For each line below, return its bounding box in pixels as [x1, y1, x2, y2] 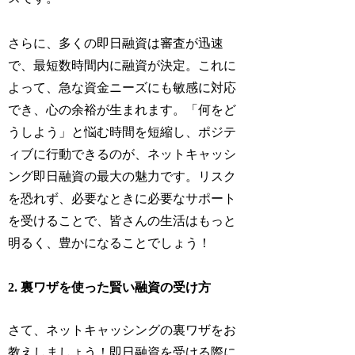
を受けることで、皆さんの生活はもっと [8, 213, 237, 227]
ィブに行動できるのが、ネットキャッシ [8, 147, 237, 161]
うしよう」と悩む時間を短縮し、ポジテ [8, 124, 237, 139]
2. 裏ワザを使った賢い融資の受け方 [8, 281, 212, 295]
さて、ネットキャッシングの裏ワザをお [8, 323, 237, 338]
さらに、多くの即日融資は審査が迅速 [8, 36, 224, 50]
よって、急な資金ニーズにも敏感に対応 [8, 80, 237, 94]
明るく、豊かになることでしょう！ [8, 235, 212, 250]
